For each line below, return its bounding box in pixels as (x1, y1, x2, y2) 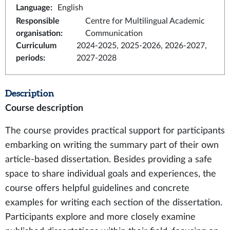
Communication (85, 29, 143, 37)
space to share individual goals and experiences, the (5, 169, 216, 178)
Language (16, 4, 50, 12)
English (57, 4, 83, 12)
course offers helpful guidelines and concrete (5, 184, 189, 193)
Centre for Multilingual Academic (85, 17, 205, 25)
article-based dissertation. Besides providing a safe (5, 155, 212, 164)
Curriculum (16, 42, 56, 50)
